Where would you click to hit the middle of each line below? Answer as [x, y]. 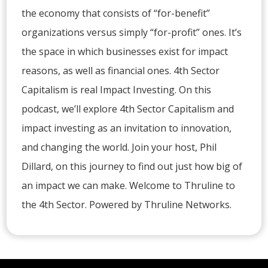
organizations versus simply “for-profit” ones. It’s [132, 32]
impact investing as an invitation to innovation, [127, 128]
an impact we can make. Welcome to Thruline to [129, 185]
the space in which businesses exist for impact [125, 51]
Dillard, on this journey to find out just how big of [132, 166]
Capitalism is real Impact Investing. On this [117, 90]
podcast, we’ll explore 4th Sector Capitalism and [128, 109]
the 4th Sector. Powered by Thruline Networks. [127, 205]
